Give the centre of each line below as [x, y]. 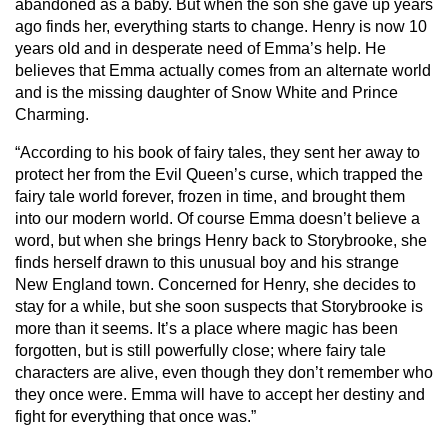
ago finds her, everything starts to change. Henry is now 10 [221, 26]
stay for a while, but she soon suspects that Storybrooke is [219, 306]
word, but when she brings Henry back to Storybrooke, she [221, 240]
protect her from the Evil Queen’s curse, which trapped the [219, 174]
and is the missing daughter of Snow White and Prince [206, 92]
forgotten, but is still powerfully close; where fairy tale [200, 350]
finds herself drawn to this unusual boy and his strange [207, 262]
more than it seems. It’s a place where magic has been [206, 328]
